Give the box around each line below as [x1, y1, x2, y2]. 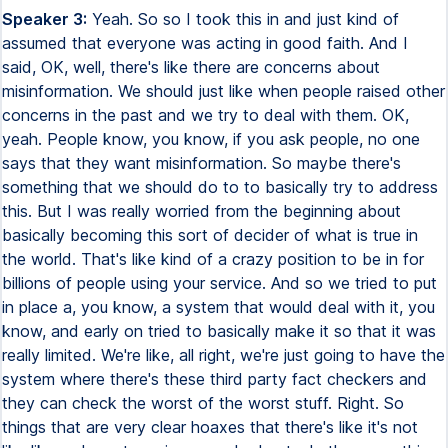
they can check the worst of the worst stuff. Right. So [2, 393, 404, 413]
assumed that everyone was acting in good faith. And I [2, 33, 408, 53]
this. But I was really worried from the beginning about [2, 201, 401, 221]
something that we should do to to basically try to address [2, 177, 438, 197]
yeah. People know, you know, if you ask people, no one [2, 129, 420, 149]
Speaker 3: [2, 9, 87, 29]
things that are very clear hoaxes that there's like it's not [2, 417, 418, 437]
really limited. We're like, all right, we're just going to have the [2, 345, 445, 365]
